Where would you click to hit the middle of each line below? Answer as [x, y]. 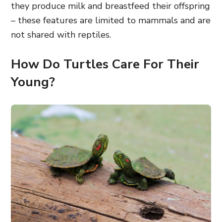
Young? [35, 82]
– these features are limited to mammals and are [111, 20]
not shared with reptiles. [61, 35]
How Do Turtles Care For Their [105, 64]
